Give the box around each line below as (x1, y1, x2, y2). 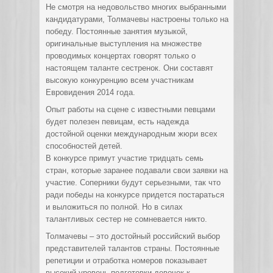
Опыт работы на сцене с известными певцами (46, 105, 215, 114)
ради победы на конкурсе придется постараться (46, 190, 224, 199)
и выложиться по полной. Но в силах (46, 202, 183, 211)
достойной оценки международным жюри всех (46, 129, 218, 138)
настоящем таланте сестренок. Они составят (46, 63, 213, 73)
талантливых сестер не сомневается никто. (46, 214, 207, 224)
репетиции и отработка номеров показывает (46, 256, 207, 265)
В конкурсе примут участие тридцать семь (46, 154, 204, 163)
